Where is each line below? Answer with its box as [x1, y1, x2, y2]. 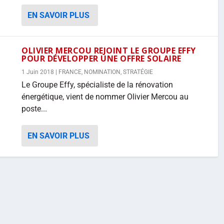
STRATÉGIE [123, 68, 153, 75]
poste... [21, 104, 47, 113]
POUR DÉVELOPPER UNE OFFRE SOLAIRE [21, 53, 181, 64]
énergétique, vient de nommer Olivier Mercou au [21, 92, 188, 101]
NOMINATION [84, 68, 120, 75]
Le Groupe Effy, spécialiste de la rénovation [21, 80, 173, 89]
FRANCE [58, 68, 81, 75]
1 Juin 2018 [21, 68, 54, 75]
